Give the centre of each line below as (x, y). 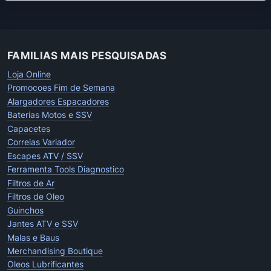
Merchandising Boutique (55, 251)
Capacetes (29, 128)
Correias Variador (41, 142)
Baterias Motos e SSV (50, 115)
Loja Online (29, 74)
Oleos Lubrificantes (45, 264)
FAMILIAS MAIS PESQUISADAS (87, 55)
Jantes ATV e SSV (43, 224)
